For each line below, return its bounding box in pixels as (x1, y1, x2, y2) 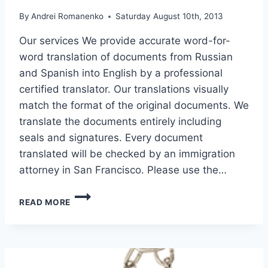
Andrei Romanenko (31, 11, 104, 22)
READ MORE (19, 197, 71, 208)
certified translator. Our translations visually (19, 83, 229, 96)
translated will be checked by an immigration (19, 148, 235, 160)
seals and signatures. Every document (19, 132, 203, 144)
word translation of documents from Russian (19, 51, 233, 63)
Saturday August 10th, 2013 (115, 11, 224, 22)
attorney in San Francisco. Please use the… (19, 164, 227, 176)
